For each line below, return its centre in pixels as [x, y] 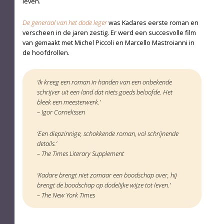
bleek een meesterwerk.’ [68, 102]
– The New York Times [66, 195]
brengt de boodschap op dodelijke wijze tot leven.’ [103, 185]
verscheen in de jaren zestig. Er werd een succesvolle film [109, 33]
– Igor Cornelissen [61, 112]
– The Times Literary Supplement [80, 154]
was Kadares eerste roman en [152, 23]
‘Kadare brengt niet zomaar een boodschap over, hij [107, 175]
